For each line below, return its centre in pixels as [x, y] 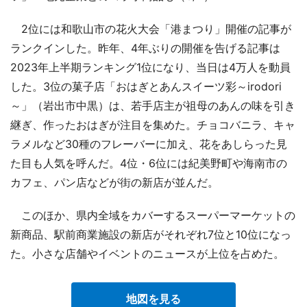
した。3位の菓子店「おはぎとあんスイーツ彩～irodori [146, 86]
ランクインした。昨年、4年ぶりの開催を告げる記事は [145, 48]
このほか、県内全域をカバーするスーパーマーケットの [153, 215]
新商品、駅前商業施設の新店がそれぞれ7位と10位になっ [151, 234]
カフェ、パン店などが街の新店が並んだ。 [114, 182]
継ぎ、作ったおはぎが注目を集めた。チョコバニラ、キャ [153, 124]
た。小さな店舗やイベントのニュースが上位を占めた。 [147, 253]
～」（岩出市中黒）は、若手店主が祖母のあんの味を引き [153, 105]
